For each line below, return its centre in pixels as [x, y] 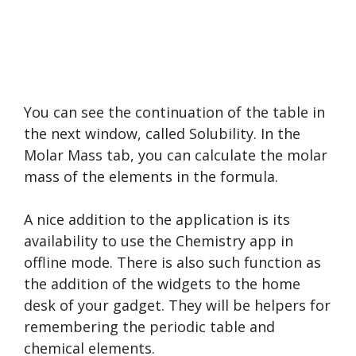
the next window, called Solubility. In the [162, 133]
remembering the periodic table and [149, 326]
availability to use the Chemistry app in [159, 240]
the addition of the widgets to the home [162, 283]
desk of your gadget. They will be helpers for [177, 305]
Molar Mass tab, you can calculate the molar [176, 155]
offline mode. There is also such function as [172, 262]
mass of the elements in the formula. [151, 176]
